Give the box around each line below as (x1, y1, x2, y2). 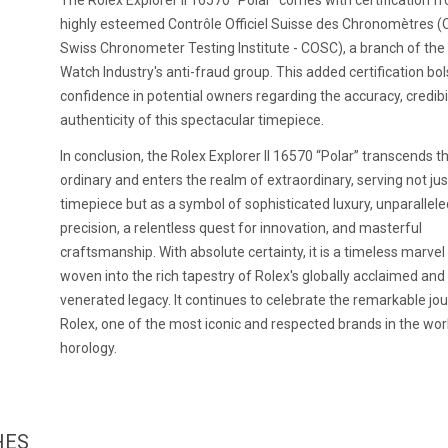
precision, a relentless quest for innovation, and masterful (60, 220, 422, 236)
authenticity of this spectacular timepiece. (60, 112, 324, 128)
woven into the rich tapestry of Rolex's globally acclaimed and (60, 268, 445, 284)
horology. (60, 340, 117, 356)
